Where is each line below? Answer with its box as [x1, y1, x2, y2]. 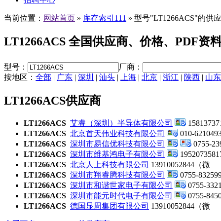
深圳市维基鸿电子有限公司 [70, 150, 165, 158]
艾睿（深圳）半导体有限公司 [70, 119, 173, 127]
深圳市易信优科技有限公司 [70, 140, 165, 148]
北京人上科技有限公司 [70, 160, 149, 169]
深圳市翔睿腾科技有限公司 [70, 171, 165, 179]
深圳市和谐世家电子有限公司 [70, 181, 173, 189]
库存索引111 [83, 14, 126, 23]
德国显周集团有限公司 [70, 202, 149, 210]
